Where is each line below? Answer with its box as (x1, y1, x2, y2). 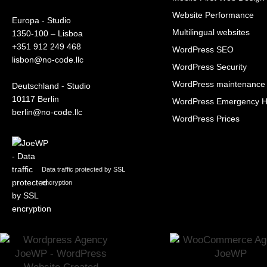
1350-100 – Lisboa (12, 29, 83, 39)
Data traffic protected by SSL (41, 166, 125, 173)
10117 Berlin (12, 94, 59, 104)
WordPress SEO (172, 45, 234, 55)
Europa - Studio (12, 15, 71, 26)
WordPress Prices (172, 114, 240, 124)
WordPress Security (172, 62, 247, 72)
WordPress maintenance (172, 79, 265, 89)
